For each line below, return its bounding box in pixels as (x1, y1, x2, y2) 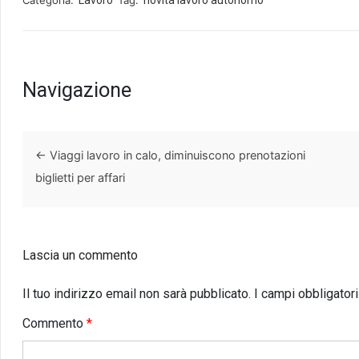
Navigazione (22, 77, 131, 102)
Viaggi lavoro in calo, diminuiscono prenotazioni (46, 148, 305, 163)
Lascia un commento (22, 248, 138, 264)
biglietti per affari (34, 171, 125, 185)
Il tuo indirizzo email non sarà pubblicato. (22, 286, 251, 302)
